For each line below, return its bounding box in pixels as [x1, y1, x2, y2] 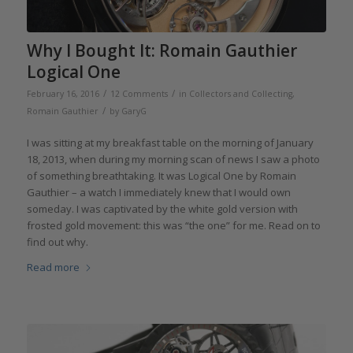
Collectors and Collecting [188, 87, 292, 99]
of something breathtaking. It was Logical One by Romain [26, 168, 296, 183]
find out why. [26, 234, 88, 249]
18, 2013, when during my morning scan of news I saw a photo [26, 151, 320, 166]
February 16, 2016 [26, 87, 99, 99]
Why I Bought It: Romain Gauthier [26, 39, 297, 61]
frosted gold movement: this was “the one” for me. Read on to [26, 217, 321, 232]
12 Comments [110, 87, 168, 99]
